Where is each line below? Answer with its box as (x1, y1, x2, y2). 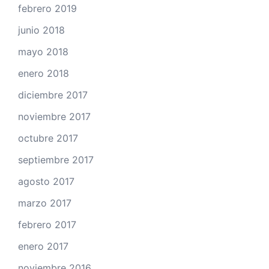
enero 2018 (18, 67, 69, 80)
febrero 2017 (18, 219, 76, 231)
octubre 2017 (18, 132, 78, 145)
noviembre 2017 (18, 110, 91, 123)
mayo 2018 (18, 46, 68, 58)
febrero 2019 (18, 2, 77, 15)
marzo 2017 (18, 197, 71, 210)
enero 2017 (18, 240, 68, 253)
